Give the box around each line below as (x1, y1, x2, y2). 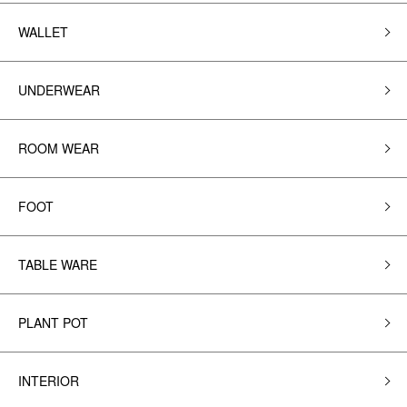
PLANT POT (18, 313, 88, 332)
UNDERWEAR (18, 81, 100, 99)
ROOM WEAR (18, 139, 99, 157)
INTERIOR (18, 372, 79, 390)
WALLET (18, 23, 68, 41)
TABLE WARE (18, 255, 97, 273)
